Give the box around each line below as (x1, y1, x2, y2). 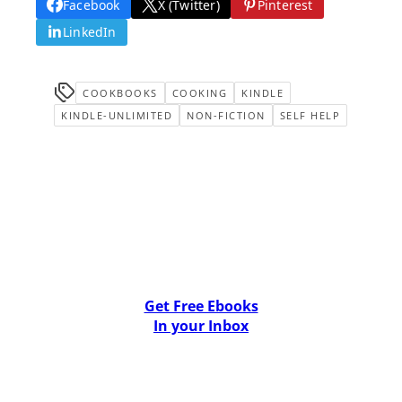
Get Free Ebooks (144, 296, 258, 316)
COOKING (171, 85, 227, 100)
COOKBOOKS (83, 85, 158, 100)
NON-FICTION (187, 108, 266, 122)
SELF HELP (279, 108, 340, 122)
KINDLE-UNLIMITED (61, 108, 172, 122)
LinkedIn (63, 22, 117, 40)
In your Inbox (153, 316, 249, 336)
